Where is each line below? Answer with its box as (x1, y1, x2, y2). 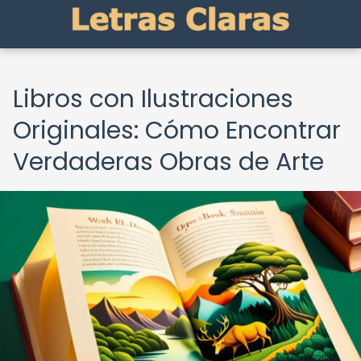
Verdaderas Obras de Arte (13, 145, 324, 179)
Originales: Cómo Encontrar (13, 114, 341, 147)
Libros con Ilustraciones (13, 82, 293, 116)
